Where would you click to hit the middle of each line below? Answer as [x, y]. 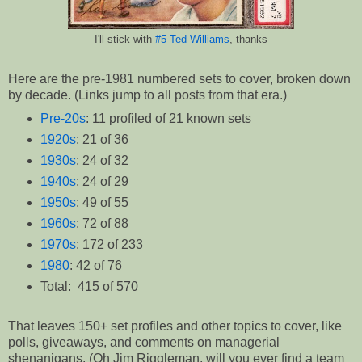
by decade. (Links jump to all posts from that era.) [147, 95]
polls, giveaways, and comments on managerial [144, 342]
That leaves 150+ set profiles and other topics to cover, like [175, 326]
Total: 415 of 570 [89, 286]
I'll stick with [125, 39]
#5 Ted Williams [192, 39]
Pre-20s [63, 119]
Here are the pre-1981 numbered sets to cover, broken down [179, 79]
